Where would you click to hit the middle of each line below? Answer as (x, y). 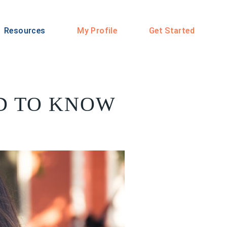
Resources (25, 31)
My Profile (97, 31)
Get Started (172, 31)
